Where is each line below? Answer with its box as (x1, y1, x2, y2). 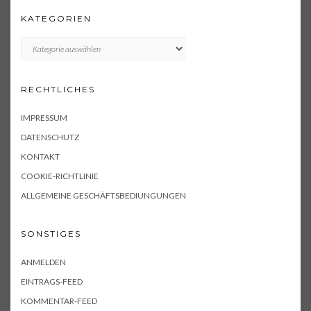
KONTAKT (21, 151, 60, 162)
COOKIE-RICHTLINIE (21, 171, 99, 182)
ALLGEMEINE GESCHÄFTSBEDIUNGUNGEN (21, 190, 186, 201)
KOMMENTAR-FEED (21, 296, 97, 307)
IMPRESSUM (21, 112, 67, 124)
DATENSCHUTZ (21, 132, 79, 143)
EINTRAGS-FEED (21, 276, 83, 287)
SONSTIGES (21, 228, 81, 239)
